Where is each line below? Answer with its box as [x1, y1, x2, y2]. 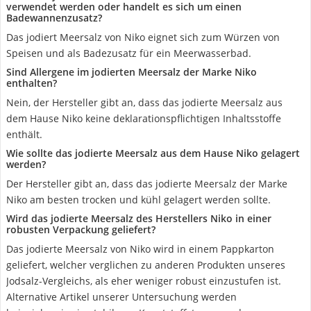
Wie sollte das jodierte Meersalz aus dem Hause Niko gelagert [6, 146, 300, 160]
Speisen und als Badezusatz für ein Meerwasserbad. [6, 47, 251, 60]
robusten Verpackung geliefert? [6, 223, 155, 236]
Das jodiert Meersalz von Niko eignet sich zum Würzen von [6, 31, 280, 44]
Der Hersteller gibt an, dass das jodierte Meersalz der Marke [6, 177, 287, 190]
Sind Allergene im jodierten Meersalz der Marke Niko [6, 65, 257, 78]
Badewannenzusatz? [6, 11, 102, 24]
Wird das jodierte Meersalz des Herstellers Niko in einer [6, 212, 271, 225]
